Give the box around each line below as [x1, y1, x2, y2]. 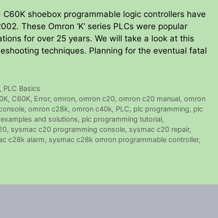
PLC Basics [3, 84, 41, 93]
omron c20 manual [119, 94, 181, 103]
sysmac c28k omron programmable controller [49, 135, 199, 144]
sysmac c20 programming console [11, 125, 125, 134]
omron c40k [72, 105, 112, 113]
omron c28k [28, 105, 68, 113]
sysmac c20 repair [129, 125, 189, 134]
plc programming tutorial [82, 115, 162, 124]
